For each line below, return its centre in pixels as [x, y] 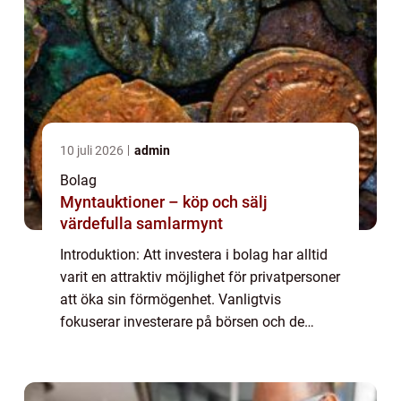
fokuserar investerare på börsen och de [182, 321]
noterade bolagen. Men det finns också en [192, 344]
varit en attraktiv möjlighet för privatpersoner [200, 277]
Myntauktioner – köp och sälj [164, 201]
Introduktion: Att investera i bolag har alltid [194, 254]
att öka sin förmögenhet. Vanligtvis [171, 299]
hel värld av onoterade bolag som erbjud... [192, 366]
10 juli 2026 [93, 150]
